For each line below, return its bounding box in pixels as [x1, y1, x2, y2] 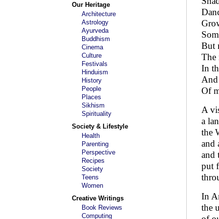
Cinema [82, 44, 103, 51]
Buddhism [82, 35, 110, 43]
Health [82, 132, 100, 139]
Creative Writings [72, 195, 124, 202]
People [82, 85, 101, 92]
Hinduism [82, 68, 108, 76]
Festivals [82, 60, 108, 67]
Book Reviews [82, 204, 122, 211]
